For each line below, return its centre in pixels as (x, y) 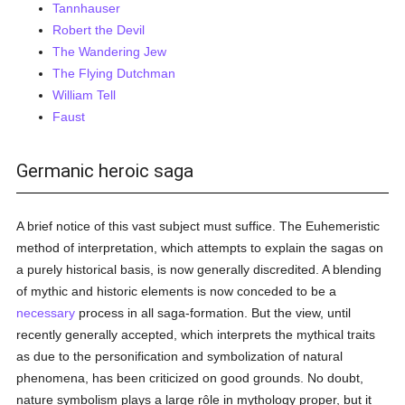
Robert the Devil (99, 30)
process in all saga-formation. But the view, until (213, 313)
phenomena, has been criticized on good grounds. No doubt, (190, 378)
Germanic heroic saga (105, 171)
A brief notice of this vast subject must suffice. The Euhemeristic (198, 226)
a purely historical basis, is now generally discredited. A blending (199, 269)
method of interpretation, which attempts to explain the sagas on (200, 248)
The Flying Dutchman (114, 73)
